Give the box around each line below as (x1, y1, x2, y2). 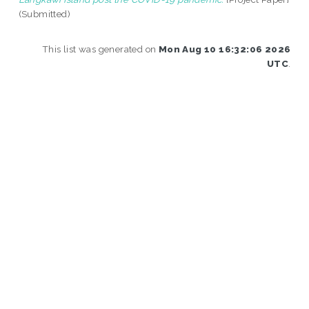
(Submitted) (18, 8, 71, 19)
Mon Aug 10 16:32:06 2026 (158, 43, 291, 54)
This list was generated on (41, 43, 159, 54)
